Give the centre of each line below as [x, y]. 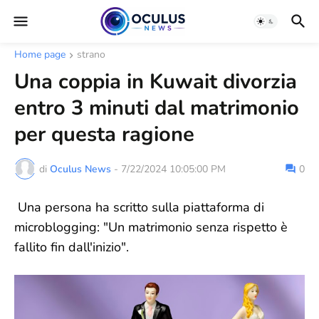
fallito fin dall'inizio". [72, 247]
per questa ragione [104, 134]
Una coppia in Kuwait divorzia [156, 82]
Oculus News [80, 169]
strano [91, 54]
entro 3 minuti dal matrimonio [157, 108]
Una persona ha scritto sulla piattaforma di [139, 207]
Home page [40, 54]
